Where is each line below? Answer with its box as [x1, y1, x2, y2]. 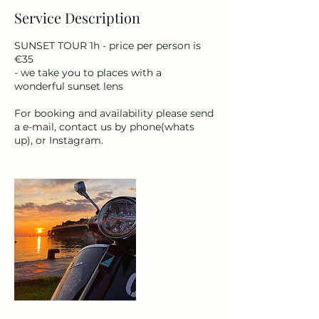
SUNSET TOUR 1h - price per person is [14, 39, 201, 52]
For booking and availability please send [14, 107, 214, 120]
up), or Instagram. [14, 134, 103, 147]
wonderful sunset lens [14, 80, 123, 93]
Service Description [14, 8, 140, 27]
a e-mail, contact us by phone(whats [14, 120, 194, 133]
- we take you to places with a [14, 66, 162, 79]
